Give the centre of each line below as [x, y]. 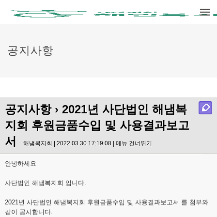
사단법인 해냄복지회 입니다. [46, 183]
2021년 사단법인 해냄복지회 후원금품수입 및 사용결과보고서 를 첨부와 [107, 202]
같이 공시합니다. [29, 212]
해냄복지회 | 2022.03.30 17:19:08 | [70, 143]
